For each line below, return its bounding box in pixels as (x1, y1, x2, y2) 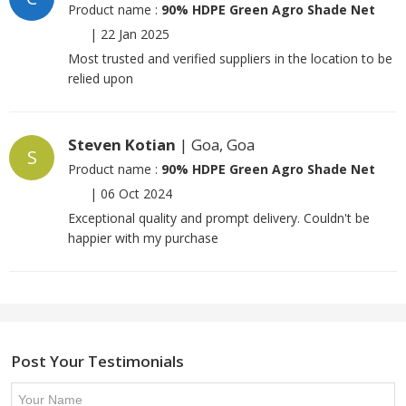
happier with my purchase (68, 229, 218, 247)
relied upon (68, 70, 133, 88)
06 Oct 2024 (101, 185, 172, 203)
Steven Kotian (68, 134, 176, 156)
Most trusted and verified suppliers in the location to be (68, 50, 392, 68)
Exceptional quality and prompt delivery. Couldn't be (68, 209, 370, 227)
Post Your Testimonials (11, 351, 184, 372)
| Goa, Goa (176, 134, 255, 156)
